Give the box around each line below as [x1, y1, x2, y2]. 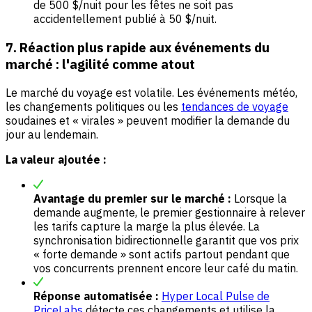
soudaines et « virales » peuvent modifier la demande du [6, 113, 290, 127]
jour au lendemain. [6, 127, 98, 141]
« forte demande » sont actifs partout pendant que [33, 247, 290, 261]
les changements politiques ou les [6, 99, 181, 114]
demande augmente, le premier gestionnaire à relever [33, 205, 305, 219]
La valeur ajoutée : [6, 152, 107, 166]
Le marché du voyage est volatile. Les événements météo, [6, 85, 297, 100]
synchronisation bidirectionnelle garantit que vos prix [33, 233, 299, 247]
